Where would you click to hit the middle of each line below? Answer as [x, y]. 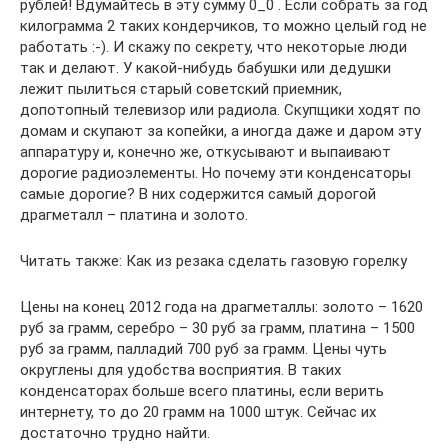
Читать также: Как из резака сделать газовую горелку [213, 260]
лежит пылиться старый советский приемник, [181, 88]
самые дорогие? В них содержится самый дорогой [198, 193]
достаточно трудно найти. [115, 432]
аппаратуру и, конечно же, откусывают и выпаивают [205, 151]
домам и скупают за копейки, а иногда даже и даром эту [220, 130]
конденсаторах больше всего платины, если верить [202, 390]
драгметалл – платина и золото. [134, 214]
